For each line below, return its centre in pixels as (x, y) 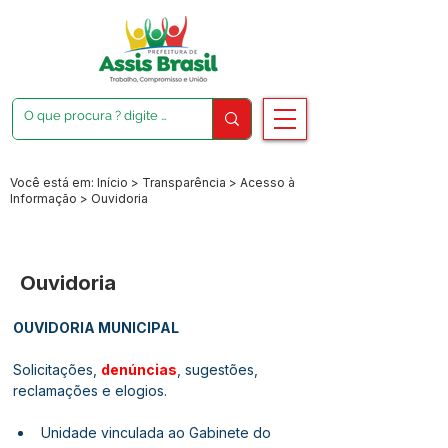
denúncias (139, 369)
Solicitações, (57, 369)
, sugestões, (219, 369)
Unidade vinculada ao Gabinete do (158, 432)
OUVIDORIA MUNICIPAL (96, 327)
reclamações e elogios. (90, 390)
